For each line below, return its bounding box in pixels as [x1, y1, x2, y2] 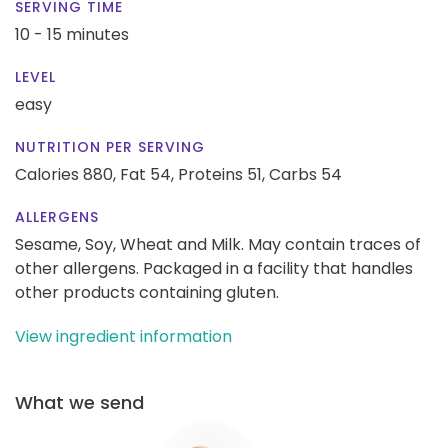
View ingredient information [15, 324, 232, 348]
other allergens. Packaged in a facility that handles [15, 256, 413, 280]
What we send [15, 389, 144, 415]
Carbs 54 [269, 162, 342, 186]
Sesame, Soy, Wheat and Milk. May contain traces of [15, 232, 421, 256]
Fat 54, [120, 162, 174, 186]
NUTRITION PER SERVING [15, 136, 205, 157]
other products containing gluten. [15, 280, 279, 304]
